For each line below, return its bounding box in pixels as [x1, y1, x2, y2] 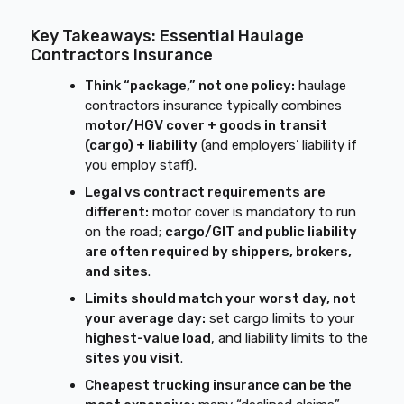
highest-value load [85, 330, 212, 346]
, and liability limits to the [211, 330, 369, 346]
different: [85, 204, 150, 220]
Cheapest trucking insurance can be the [85, 377, 353, 393]
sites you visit [85, 350, 181, 366]
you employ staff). [85, 157, 197, 173]
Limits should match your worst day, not [85, 290, 357, 307]
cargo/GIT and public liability [165, 224, 358, 240]
